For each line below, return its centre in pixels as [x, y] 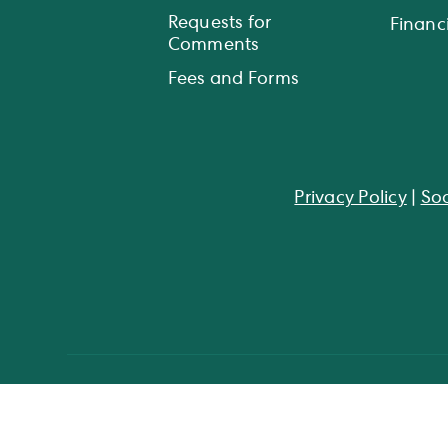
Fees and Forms [233, 79]
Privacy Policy [350, 198]
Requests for [219, 23]
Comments [213, 45]
